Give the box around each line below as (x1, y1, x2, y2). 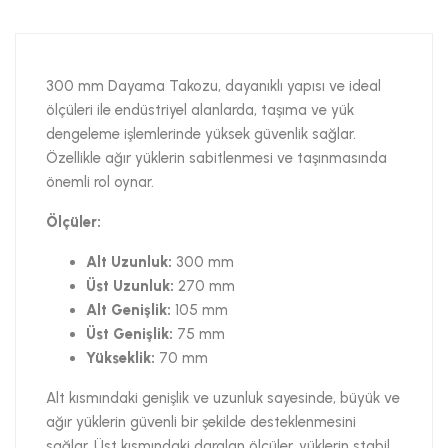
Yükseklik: (86, 348, 155, 367)
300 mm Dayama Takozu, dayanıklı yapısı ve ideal (46, 76, 381, 95)
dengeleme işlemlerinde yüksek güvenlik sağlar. (46, 124, 356, 143)
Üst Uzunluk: (86, 276, 174, 295)
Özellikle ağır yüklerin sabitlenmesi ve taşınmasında (46, 148, 387, 167)
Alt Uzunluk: (86, 252, 172, 271)
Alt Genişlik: (86, 300, 171, 319)
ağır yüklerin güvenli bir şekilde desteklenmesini (46, 412, 356, 431)
